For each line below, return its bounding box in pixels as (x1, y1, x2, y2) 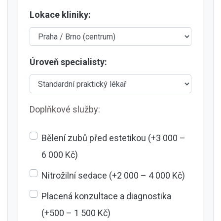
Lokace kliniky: (30, 9, 91, 20)
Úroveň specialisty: (30, 57, 107, 67)
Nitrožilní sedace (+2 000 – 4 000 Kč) (41, 170, 185, 181)
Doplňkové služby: (30, 104, 100, 114)
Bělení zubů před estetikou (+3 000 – (41, 133, 185, 143)
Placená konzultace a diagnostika (41, 191, 171, 201)
